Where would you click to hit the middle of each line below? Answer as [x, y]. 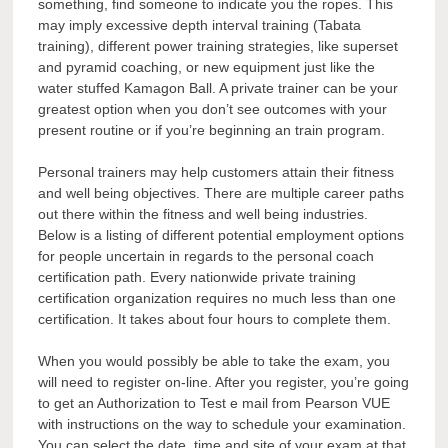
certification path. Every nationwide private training [197, 277]
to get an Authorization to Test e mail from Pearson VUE [214, 403]
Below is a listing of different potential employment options [221, 235]
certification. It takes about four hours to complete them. [215, 319]
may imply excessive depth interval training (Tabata [200, 25]
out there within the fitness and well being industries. [203, 214]
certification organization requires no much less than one [217, 298]
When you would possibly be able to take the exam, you [214, 361]
